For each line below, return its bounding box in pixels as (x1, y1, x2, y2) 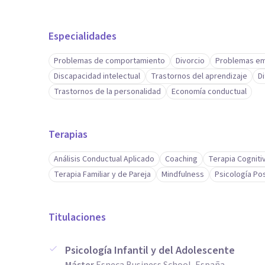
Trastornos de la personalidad (54, 86, 161, 98)
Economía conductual (172, 86, 247, 98)
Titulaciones (49, 210, 106, 225)
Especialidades (49, 29, 117, 44)
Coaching (165, 153, 198, 165)
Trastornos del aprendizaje (151, 70, 247, 82)
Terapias (49, 127, 88, 142)
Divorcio (176, 55, 205, 67)
